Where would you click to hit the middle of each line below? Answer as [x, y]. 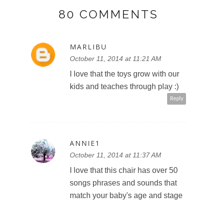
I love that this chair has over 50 [124, 170]
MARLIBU [88, 46]
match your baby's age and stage [126, 195]
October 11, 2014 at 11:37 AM [116, 155]
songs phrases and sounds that [123, 183]
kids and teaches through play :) [124, 86]
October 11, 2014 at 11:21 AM [116, 58]
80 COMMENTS [108, 14]
